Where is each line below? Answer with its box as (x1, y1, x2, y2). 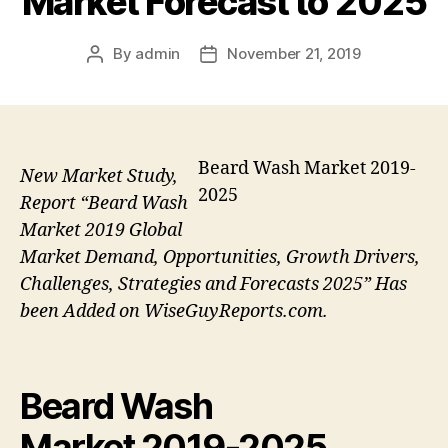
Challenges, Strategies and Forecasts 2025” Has (20, 272, 407, 296)
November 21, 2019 (227, 43, 361, 63)
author (94, 66, 141, 86)
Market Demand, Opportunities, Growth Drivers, (20, 245, 420, 269)
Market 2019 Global (20, 218, 182, 242)
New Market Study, (20, 164, 178, 188)
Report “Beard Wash (20, 191, 188, 215)
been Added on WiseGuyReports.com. (20, 299, 328, 323)
